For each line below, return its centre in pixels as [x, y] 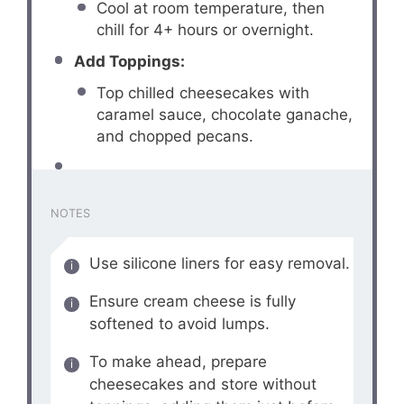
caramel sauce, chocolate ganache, [225, 114]
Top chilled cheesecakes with [203, 92]
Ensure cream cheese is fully [192, 301]
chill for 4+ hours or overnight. [206, 30]
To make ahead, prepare [178, 361]
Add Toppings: [129, 62]
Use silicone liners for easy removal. [219, 263]
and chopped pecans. [175, 136]
